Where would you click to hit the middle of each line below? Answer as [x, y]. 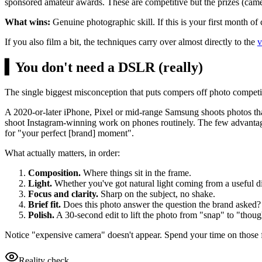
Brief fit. [44, 205]
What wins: [27, 22]
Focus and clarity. [63, 194]
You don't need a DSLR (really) [109, 68]
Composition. [54, 173]
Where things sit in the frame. [136, 173]
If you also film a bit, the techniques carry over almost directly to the [131, 42]
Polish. [41, 215]
